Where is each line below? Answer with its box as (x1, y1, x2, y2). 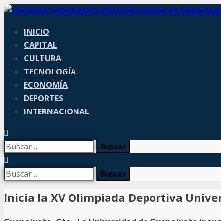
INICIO (24, 26, 49, 37)
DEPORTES (24, 93, 63, 104)
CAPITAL (24, 39, 57, 50)
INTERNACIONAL (24, 106, 89, 117)
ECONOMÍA (24, 79, 68, 90)
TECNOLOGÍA (24, 66, 76, 77)
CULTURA (24, 53, 61, 64)
